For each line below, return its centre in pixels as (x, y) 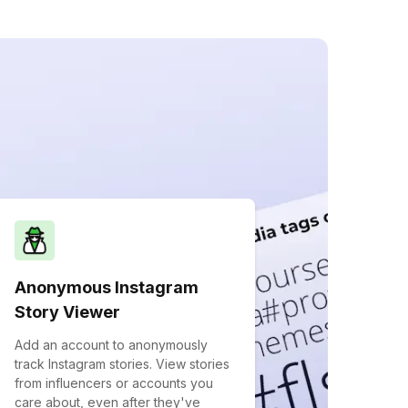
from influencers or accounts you (114, 383)
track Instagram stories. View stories (122, 364)
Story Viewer (67, 312)
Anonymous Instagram (107, 287)
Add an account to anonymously (111, 345)
